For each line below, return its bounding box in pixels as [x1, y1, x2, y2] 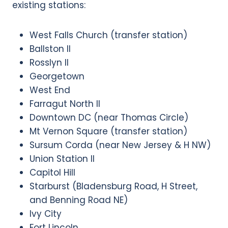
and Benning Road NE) [30, 193, 128, 206]
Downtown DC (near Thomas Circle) [30, 111, 188, 124]
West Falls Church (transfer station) [30, 28, 187, 41]
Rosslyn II [30, 56, 69, 69]
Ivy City [30, 207, 62, 220]
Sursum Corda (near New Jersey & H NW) [30, 138, 211, 151]
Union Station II [30, 152, 95, 165]
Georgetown [30, 70, 84, 82]
